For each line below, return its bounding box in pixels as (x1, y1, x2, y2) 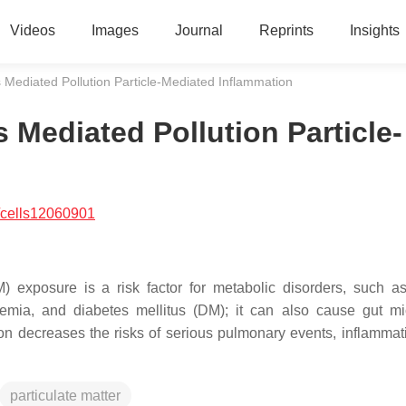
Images (91, 23, 139, 38)
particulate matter (10, 388, 121, 403)
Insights (349, 23, 400, 38)
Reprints (258, 23, 314, 38)
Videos (9, 23, 55, 38)
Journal (174, 23, 223, 38)
